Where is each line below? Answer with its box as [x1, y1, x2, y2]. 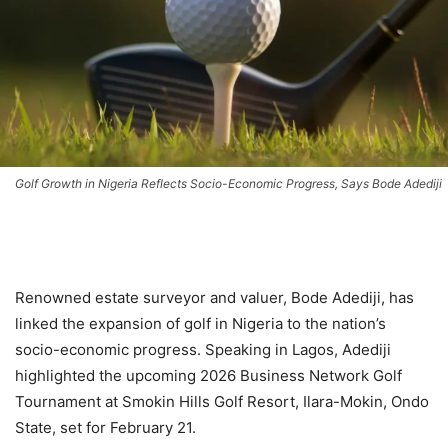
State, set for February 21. [15, 418, 196, 438]
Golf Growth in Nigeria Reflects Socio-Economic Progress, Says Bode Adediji [15, 176, 442, 192]
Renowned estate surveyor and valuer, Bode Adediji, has [15, 288, 414, 308]
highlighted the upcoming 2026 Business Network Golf [15, 366, 402, 386]
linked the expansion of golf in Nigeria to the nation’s [15, 314, 386, 334]
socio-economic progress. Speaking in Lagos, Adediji [15, 340, 391, 360]
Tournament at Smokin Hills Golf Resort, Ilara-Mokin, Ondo [15, 392, 429, 412]
